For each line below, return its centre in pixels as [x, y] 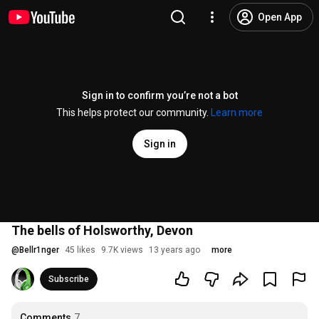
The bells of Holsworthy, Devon [102, 230]
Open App [280, 17]
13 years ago [174, 250]
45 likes [80, 250]
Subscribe [69, 279]
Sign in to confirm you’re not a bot [159, 95]
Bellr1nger [39, 250]
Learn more [237, 113]
